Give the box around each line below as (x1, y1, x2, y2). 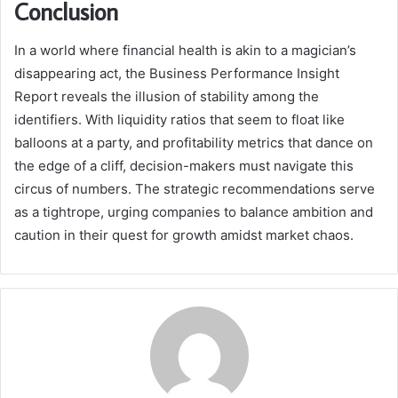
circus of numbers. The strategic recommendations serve (14, 180, 375, 198)
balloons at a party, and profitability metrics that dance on (14, 134, 373, 152)
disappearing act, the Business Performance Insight (14, 65, 339, 83)
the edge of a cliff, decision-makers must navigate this (14, 157, 354, 175)
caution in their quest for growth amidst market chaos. (14, 227, 354, 244)
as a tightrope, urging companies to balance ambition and (14, 203, 373, 221)
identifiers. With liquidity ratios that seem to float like (14, 111, 345, 129)
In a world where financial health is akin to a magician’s (14, 42, 356, 60)
